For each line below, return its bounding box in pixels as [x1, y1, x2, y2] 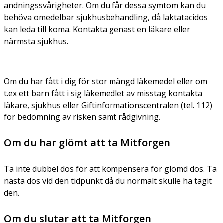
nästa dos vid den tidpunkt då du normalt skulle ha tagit [4, 175, 212, 186]
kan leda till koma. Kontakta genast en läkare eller [4, 23, 190, 35]
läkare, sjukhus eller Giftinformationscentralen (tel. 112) [4, 99, 212, 111]
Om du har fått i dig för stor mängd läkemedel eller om [4, 75, 207, 87]
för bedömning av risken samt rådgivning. [4, 111, 160, 122]
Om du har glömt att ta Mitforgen [4, 135, 170, 149]
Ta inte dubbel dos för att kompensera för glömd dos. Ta [4, 163, 217, 174]
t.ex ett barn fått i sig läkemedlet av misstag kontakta [4, 87, 202, 99]
